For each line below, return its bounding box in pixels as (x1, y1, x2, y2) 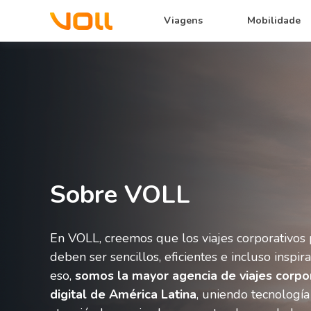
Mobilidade (247, 14, 301, 27)
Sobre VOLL (50, 178, 190, 212)
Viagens (164, 14, 203, 27)
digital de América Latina (50, 286, 196, 303)
